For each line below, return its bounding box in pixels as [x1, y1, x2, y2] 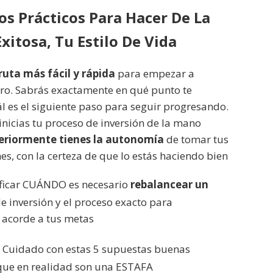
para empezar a [115, 66, 194, 81]
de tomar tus [164, 132, 229, 147]
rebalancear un [130, 177, 208, 192]
